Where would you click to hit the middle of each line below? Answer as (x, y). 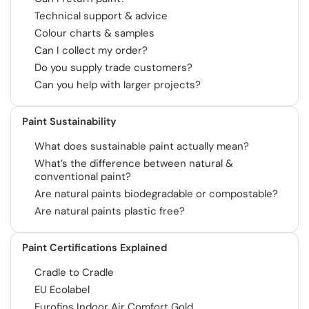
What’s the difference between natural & (134, 163)
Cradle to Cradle (74, 272)
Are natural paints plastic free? (110, 211)
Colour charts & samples (94, 33)
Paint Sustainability (69, 121)
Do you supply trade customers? (113, 68)
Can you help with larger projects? (118, 85)
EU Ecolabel (62, 290)
